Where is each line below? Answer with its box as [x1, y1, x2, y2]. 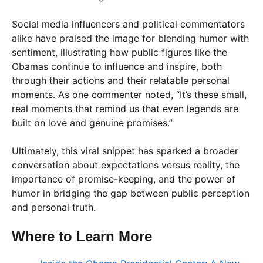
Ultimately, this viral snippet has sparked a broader [12, 144, 238, 157]
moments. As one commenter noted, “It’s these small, [12, 88, 247, 100]
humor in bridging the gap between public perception [12, 187, 249, 199]
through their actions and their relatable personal [12, 74, 230, 86]
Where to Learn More [12, 228, 152, 244]
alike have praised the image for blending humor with [12, 32, 249, 44]
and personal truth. [12, 201, 96, 213]
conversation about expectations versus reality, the [12, 159, 240, 171]
